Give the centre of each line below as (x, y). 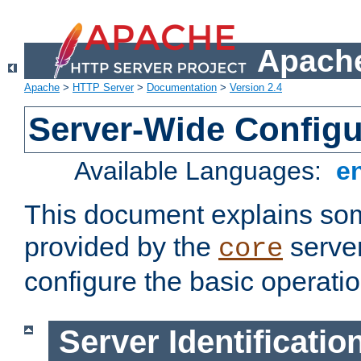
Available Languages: (202, 171)
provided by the (121, 247)
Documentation (182, 88)
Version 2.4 (256, 88)
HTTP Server (103, 88)
